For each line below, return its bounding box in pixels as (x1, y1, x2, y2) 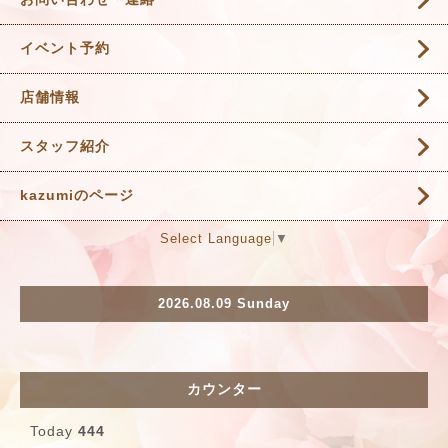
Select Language (160, 230, 272, 246)
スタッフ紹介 (20, 137, 110, 154)
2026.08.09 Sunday (158, 296, 290, 312)
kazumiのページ (20, 186, 134, 203)
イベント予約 (20, 39, 110, 56)
